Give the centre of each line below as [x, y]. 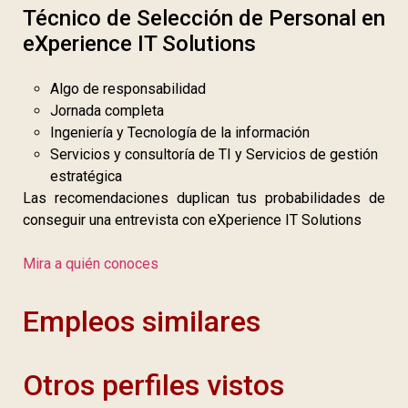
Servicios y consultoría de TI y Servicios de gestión [214, 155]
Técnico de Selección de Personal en [204, 19]
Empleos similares [142, 322]
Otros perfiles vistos [153, 386]
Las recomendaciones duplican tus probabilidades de [204, 199]
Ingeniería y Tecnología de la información [180, 133]
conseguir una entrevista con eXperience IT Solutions [192, 220]
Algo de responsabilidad [128, 89]
